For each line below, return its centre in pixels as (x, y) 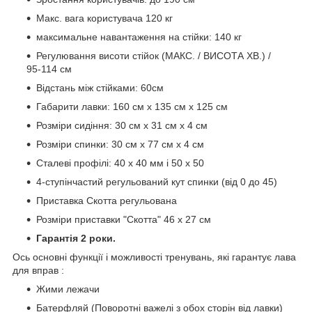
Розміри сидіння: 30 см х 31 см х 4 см (122, 126)
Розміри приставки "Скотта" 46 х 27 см (124, 220)
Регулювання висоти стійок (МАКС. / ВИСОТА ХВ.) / (154, 56)
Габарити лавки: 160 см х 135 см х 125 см (132, 107)
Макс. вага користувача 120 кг (104, 18)
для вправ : (38, 271)
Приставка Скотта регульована (107, 201)
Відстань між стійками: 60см (100, 88)
